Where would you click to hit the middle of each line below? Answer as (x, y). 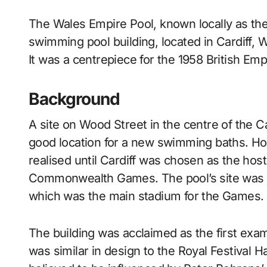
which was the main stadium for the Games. (146, 196)
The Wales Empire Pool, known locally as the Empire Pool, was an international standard (32, 24)
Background (74, 99)
